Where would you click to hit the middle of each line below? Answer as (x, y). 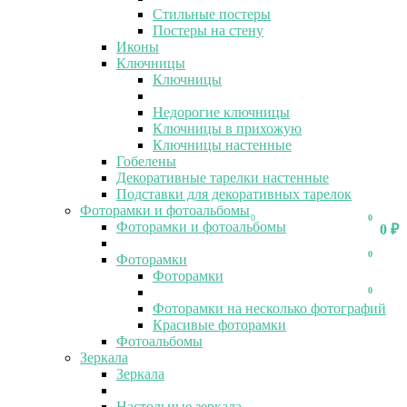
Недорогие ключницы (221, 112)
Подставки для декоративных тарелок (234, 194)
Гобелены (146, 161)
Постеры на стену (208, 30)
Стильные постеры (212, 14)
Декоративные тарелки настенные (223, 177)
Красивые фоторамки (219, 324)
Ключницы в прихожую (227, 128)
